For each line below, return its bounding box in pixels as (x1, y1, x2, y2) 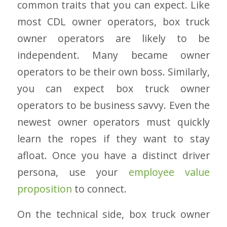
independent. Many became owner (17, 48, 210, 62)
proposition (17, 181, 72, 196)
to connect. (71, 181, 127, 196)
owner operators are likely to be (17, 31, 210, 45)
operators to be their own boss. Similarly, (17, 64, 210, 79)
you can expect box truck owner (17, 81, 210, 95)
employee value (128, 165, 210, 179)
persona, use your (17, 165, 129, 179)
